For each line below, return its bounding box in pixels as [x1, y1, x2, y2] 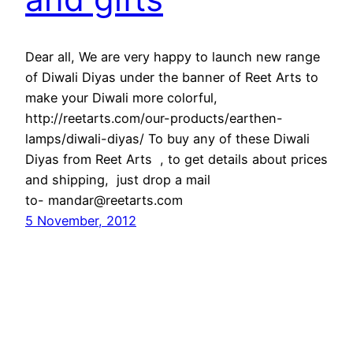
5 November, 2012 [25, 212, 136, 229]
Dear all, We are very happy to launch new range [25, 48, 320, 65]
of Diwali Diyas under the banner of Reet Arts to [25, 69, 318, 85]
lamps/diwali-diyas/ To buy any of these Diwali [25, 130, 310, 147]
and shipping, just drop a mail [25, 171, 210, 188]
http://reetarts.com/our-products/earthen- [25, 110, 283, 126]
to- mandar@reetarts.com [25, 191, 183, 208]
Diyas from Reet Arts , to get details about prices [25, 150, 328, 167]
